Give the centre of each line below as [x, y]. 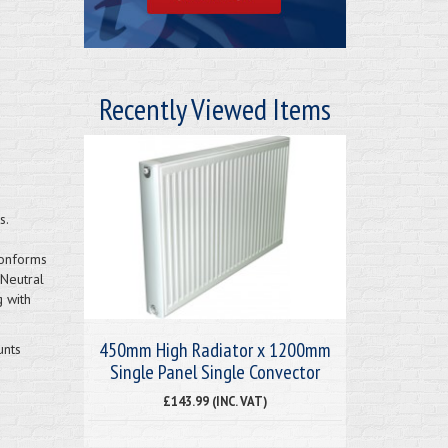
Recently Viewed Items [214, 108]
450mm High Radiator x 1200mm [214, 349]
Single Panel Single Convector [214, 371]
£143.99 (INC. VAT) [214, 400]
